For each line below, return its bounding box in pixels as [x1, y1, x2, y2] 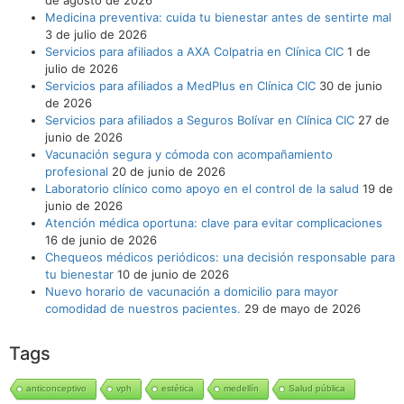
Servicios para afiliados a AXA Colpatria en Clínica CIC [45, 43, 344, 59]
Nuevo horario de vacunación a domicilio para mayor [45, 283, 338, 298]
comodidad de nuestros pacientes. [45, 300, 241, 316]
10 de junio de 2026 [117, 266, 229, 281]
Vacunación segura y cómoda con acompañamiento [45, 146, 333, 161]
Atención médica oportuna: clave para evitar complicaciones [45, 215, 382, 230]
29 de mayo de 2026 [244, 300, 361, 316]
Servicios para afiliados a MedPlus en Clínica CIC [45, 78, 316, 93]
